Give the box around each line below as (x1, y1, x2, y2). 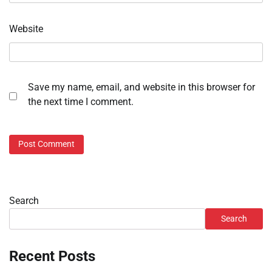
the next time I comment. (28, 96, 134, 108)
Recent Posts (9, 247, 95, 265)
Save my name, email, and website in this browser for (28, 81, 255, 93)
